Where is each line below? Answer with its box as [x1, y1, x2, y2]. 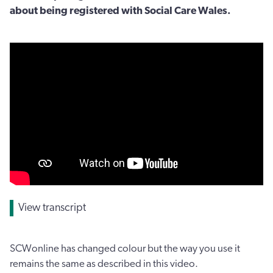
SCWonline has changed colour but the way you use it [10, 243, 240, 254]
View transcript [18, 202, 86, 214]
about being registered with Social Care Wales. [10, 5, 231, 16]
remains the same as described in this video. [10, 258, 198, 269]
